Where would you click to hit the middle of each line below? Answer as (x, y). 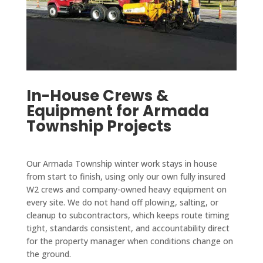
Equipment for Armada (117, 111)
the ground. (48, 254)
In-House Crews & (97, 96)
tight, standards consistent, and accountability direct (128, 228)
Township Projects (99, 127)
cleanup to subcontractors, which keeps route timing (128, 215)
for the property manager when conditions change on (129, 241)
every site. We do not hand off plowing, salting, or (122, 203)
